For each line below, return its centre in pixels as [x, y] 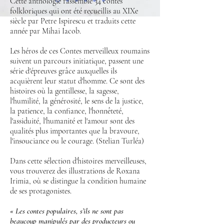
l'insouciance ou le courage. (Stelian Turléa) [77, 141]
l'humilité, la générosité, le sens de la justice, [77, 101]
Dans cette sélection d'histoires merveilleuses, [78, 161]
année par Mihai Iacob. [45, 31]
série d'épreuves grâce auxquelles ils [63, 71]
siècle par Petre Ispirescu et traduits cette [73, 21]
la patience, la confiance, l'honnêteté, [67, 111]
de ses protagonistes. [41, 191]
